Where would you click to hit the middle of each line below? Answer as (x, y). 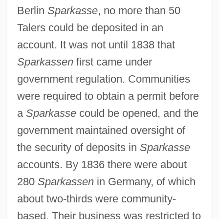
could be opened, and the (137, 113)
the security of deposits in (78, 147)
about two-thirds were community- (96, 198)
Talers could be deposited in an (90, 27)
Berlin (32, 10)
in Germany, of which (144, 181)
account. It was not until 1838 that (96, 44)
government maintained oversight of (101, 130)
